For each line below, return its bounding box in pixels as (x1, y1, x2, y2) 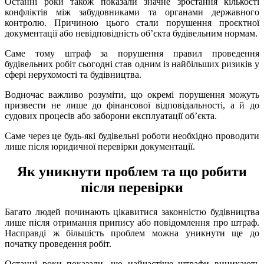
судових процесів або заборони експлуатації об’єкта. (5, 110, 217, 121)
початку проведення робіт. (5, 239, 111, 249)
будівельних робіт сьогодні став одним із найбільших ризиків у (5, 58, 259, 69)
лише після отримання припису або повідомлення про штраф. (5, 217, 259, 228)
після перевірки (81, 179, 183, 195)
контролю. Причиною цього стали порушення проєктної (5, 17, 259, 28)
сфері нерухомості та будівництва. (5, 69, 141, 80)
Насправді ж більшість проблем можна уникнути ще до (5, 228, 259, 239)
